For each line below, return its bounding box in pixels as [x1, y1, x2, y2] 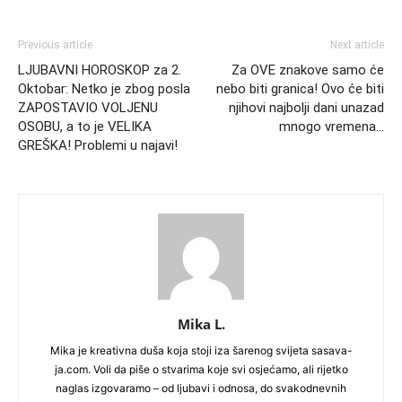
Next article [330, 39, 384, 51]
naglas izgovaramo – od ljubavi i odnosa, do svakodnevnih [56, 381, 346, 395]
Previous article [18, 39, 92, 51]
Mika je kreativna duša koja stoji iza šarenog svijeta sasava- [49, 344, 353, 357]
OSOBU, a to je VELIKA [18, 118, 152, 135]
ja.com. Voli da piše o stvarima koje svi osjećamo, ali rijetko [54, 363, 348, 376]
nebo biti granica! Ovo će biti [216, 81, 384, 97]
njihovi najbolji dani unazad [229, 100, 384, 116]
